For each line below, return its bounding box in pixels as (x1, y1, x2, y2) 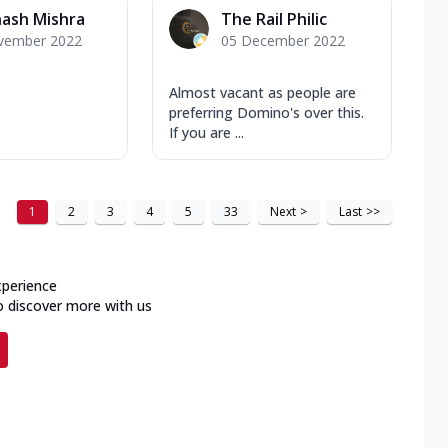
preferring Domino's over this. (169, 102, 364, 122)
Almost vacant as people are (169, 82, 356, 102)
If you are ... (169, 122, 244, 142)
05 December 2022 (221, 30, 345, 50)
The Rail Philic (221, 7, 327, 30)
